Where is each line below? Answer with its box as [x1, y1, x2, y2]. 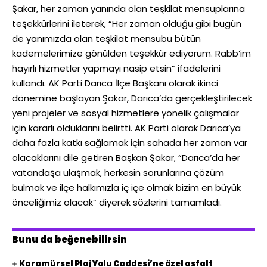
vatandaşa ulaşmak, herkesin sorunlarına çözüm [12, 166, 224, 179]
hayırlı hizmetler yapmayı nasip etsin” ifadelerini [12, 62, 221, 74]
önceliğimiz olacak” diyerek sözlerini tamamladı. [12, 196, 222, 209]
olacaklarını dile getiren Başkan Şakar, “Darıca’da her [12, 151, 240, 164]
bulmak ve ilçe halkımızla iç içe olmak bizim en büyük [12, 181, 241, 194]
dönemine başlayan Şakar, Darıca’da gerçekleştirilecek [12, 92, 252, 104]
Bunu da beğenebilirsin [12, 233, 127, 246]
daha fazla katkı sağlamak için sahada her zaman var [12, 136, 247, 149]
